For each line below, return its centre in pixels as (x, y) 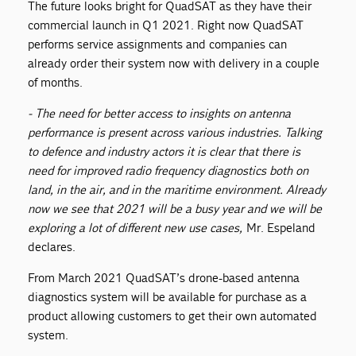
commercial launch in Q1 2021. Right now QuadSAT (166, 25)
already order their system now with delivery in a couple (174, 64)
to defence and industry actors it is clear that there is (164, 152)
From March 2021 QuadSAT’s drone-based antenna (164, 278)
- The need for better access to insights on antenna (160, 114)
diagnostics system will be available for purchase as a (168, 297)
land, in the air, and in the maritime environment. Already (177, 190)
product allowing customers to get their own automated (173, 316)
